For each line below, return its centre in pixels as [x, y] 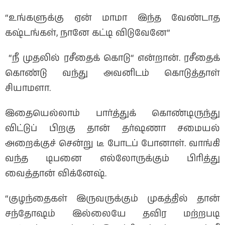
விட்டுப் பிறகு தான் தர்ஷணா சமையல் [113, 129]
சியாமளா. [28, 89]
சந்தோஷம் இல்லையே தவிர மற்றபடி [113, 214]
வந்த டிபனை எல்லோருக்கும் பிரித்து [113, 159]
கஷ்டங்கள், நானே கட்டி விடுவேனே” [88, 33]
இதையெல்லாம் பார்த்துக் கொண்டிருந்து [113, 114]
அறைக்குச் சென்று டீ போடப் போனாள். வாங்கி [113, 144]
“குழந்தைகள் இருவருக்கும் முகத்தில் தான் [113, 199]
